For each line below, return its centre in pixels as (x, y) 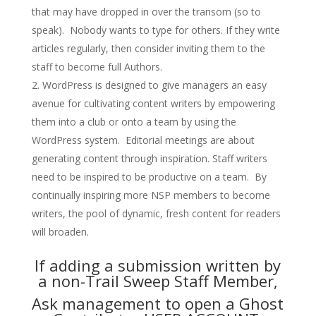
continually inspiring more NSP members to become (151, 195)
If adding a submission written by (158, 265)
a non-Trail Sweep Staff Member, (158, 281)
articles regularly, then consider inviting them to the (148, 48)
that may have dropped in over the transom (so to (146, 12)
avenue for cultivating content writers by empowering (153, 103)
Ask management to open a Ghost (158, 303)
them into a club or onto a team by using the (134, 122)
